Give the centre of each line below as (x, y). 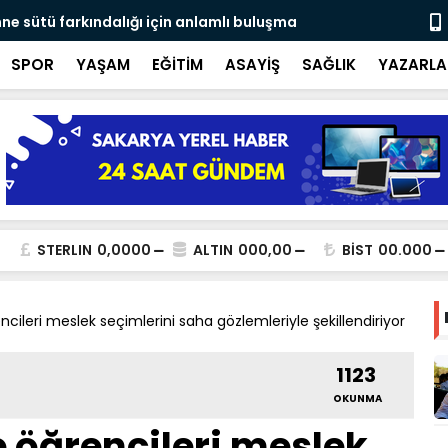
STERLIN (64, 250)
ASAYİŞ (252, 64)
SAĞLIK (329, 64)
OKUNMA (357, 398)
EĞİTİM (177, 64)
